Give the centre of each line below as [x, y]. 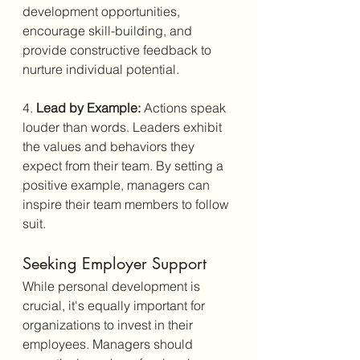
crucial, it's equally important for [115, 305]
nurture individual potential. [101, 69]
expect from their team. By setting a [125, 165]
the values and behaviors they [110, 146]
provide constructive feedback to [119, 49]
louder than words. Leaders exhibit [124, 127]
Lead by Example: [88, 107]
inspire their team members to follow [127, 204]
